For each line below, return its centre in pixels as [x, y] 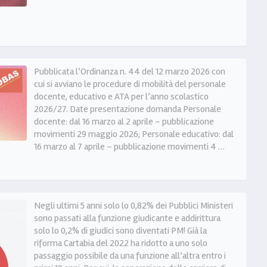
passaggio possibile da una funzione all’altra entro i [130, 255]
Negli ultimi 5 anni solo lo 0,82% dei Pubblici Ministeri [133, 205]
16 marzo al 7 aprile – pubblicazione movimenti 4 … [129, 147]
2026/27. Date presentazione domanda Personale [127, 109]
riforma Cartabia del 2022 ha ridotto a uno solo [120, 243]
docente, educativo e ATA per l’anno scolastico [121, 97]
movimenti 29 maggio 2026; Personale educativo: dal [133, 134]
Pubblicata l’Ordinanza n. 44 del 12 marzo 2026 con [129, 72]
